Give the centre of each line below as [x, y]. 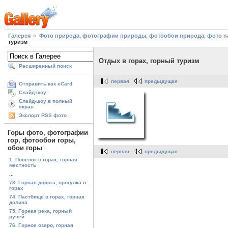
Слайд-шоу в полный [46, 101]
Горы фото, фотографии [48, 133]
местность [23, 165]
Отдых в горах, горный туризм [149, 61]
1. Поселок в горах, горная [43, 159]
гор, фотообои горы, [42, 140]
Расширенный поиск [45, 66]
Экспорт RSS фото [43, 116]
